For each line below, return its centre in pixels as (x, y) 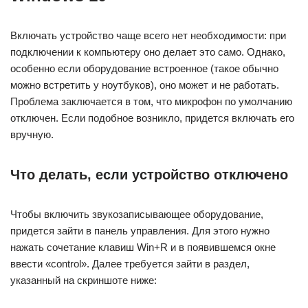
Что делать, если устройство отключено (149, 175)
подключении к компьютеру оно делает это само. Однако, (148, 52)
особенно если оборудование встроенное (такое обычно (144, 68)
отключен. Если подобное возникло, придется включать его (152, 118)
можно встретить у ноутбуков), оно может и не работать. (145, 85)
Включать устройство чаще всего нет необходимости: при (148, 35)
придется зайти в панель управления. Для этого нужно (140, 231)
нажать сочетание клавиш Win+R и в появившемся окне (143, 247)
